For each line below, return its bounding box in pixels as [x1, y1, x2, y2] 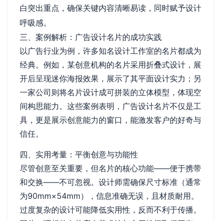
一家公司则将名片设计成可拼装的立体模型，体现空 [20, 87, 201, 97]
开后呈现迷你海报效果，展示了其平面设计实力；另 [20, 74, 201, 83]
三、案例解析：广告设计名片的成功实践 [20, 32, 162, 42]
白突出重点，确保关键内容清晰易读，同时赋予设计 [20, 3, 201, 13]
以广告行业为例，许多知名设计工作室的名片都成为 [20, 46, 201, 56]
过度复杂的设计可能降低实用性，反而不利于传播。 [20, 205, 201, 215]
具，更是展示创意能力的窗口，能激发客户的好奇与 [20, 115, 201, 125]
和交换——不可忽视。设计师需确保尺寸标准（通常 [20, 177, 201, 187]
